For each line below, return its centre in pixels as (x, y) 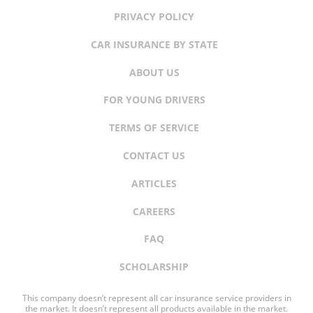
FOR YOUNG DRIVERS (154, 100)
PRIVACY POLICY (154, 17)
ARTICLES (154, 183)
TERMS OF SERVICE (154, 128)
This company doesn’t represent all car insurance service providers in (156, 298)
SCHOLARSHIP (154, 267)
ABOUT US (154, 72)
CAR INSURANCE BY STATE (154, 44)
